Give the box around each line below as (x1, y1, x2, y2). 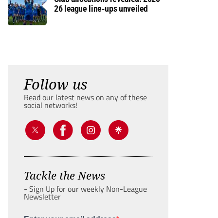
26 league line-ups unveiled (54, 3, 148, 14)
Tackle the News (24, 168, 105, 182)
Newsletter (24, 191, 61, 202)
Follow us (24, 74, 87, 93)
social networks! (24, 99, 77, 111)
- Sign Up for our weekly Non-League (24, 183, 147, 195)
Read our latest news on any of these (24, 91, 147, 103)
